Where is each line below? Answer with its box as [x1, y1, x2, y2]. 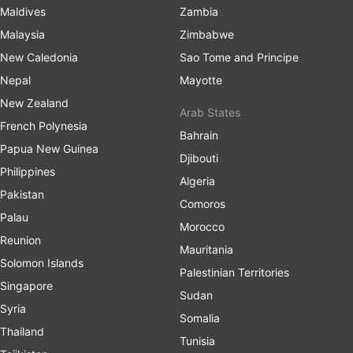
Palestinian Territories [180, 265, 289, 279]
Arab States [180, 105, 240, 119]
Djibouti [180, 150, 218, 165]
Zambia [180, 4, 218, 18]
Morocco [180, 219, 225, 233]
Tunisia [180, 333, 215, 347]
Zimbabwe [180, 27, 234, 41]
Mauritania [180, 242, 233, 256]
